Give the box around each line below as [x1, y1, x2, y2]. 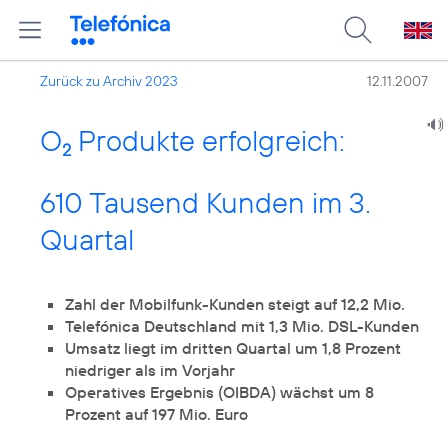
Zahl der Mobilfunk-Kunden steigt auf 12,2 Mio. [65, 294, 405, 314]
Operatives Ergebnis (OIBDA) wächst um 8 [65, 382, 374, 402]
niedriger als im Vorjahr [65, 360, 235, 380]
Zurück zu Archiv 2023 [40, 72, 178, 90]
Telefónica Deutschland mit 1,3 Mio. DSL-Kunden [65, 316, 419, 336]
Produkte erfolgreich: [71, 122, 345, 159]
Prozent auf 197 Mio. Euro [65, 404, 248, 424]
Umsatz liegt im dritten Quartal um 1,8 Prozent [65, 338, 401, 358]
